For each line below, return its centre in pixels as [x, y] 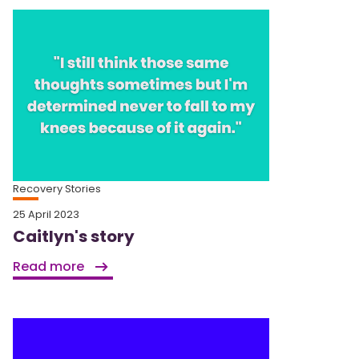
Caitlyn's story [74, 236]
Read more [50, 266]
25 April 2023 [46, 214]
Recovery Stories [57, 188]
